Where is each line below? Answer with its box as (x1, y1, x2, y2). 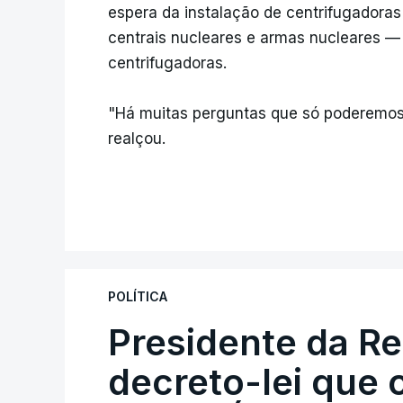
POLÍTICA (108, 289, 167, 304)
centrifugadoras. (108, 54, 227, 72)
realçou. (108, 130, 166, 148)
